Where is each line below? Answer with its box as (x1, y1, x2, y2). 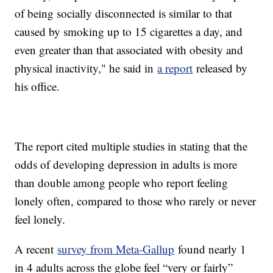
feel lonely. (15, 211, 69, 227)
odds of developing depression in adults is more (15, 157, 238, 172)
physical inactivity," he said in (15, 60, 158, 76)
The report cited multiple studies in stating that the (15, 138, 248, 154)
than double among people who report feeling (15, 175, 229, 191)
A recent (15, 241, 58, 257)
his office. (15, 79, 60, 94)
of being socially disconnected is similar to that (15, 5, 233, 21)
